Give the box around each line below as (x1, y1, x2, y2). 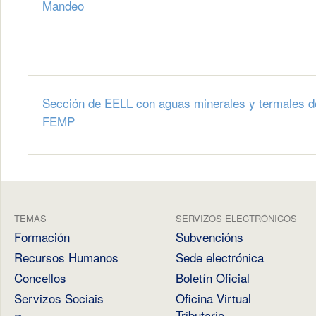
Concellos (14, 269, 66, 287)
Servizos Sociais (14, 289, 104, 308)
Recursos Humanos (14, 248, 119, 267)
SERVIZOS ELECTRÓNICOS (176, 212, 297, 226)
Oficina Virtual (176, 289, 251, 308)
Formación (14, 228, 70, 246)
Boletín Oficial (176, 269, 250, 287)
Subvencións (176, 228, 243, 246)
